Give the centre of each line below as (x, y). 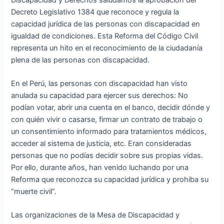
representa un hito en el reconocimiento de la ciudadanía (107, 48)
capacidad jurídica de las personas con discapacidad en (106, 24)
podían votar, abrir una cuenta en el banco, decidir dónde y (111, 108)
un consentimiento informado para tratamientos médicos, (109, 132)
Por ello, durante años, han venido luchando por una (100, 168)
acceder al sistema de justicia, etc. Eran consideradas (101, 144)
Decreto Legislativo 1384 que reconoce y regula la (95, 12)
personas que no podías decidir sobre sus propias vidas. (107, 156)
